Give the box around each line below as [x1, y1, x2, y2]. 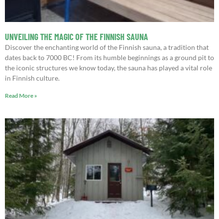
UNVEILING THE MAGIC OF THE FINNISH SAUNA [5, 31, 148, 43]
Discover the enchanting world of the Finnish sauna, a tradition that [5, 43, 209, 52]
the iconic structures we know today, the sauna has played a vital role [5, 64, 212, 72]
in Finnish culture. [5, 74, 60, 83]
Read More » [5, 92, 37, 100]
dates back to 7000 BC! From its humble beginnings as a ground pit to [5, 53, 214, 62]
